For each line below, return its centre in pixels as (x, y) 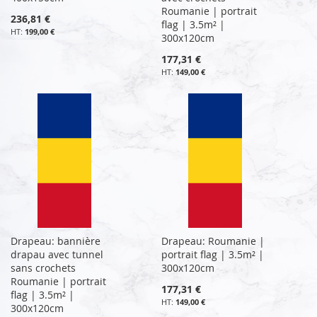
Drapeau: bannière (56, 241)
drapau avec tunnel (57, 254)
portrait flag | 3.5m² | (213, 254)
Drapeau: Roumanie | (213, 241)
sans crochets (43, 267)
